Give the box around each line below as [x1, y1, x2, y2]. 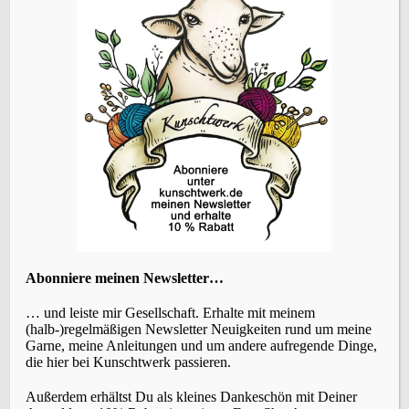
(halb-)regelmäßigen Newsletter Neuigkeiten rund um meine [26, 321, 372, 338]
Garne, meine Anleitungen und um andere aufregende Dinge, [26, 338, 378, 354]
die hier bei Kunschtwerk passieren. [26, 354, 232, 371]
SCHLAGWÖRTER [139, 387, 257, 402]
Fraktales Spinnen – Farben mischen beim [114, 62, 334, 76]
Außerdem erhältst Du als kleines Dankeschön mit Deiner [26, 389, 358, 405]
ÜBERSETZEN [153, 137, 242, 152]
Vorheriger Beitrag [18, 62, 114, 76]
